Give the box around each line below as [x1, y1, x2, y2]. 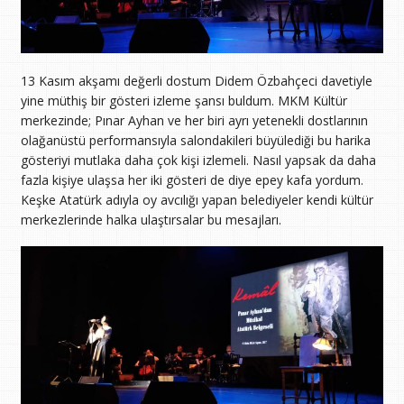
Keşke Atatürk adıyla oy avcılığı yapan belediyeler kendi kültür [20, 190, 373, 208]
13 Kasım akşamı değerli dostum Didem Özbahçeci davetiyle [20, 71, 372, 89]
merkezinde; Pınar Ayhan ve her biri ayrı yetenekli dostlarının [20, 111, 368, 129]
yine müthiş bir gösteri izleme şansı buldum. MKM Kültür [20, 91, 347, 109]
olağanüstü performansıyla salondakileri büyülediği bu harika [20, 131, 371, 149]
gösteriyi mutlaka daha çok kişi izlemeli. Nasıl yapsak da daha [20, 151, 376, 169]
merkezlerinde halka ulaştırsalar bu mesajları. [20, 210, 281, 228]
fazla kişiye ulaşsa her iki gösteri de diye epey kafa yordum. [20, 170, 363, 188]
